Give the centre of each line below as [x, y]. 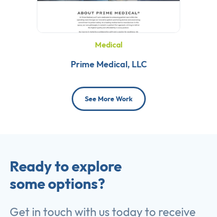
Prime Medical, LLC [108, 64]
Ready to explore [66, 166]
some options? [57, 183]
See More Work [108, 99]
